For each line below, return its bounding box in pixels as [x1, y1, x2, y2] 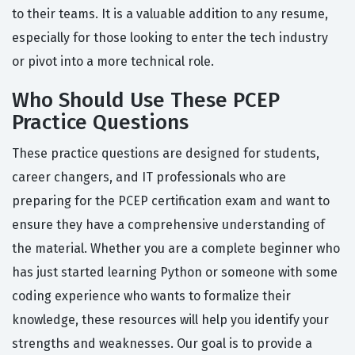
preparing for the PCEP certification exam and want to [12, 193, 330, 209]
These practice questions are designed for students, [12, 146, 319, 162]
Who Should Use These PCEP [12, 88, 280, 113]
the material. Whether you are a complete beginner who [12, 241, 340, 257]
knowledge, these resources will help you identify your [12, 312, 329, 328]
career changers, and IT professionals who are [12, 170, 286, 185]
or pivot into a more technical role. [12, 54, 214, 70]
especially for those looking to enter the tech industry [12, 30, 328, 46]
